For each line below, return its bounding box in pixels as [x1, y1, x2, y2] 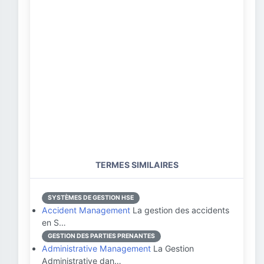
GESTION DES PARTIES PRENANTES [48, 232, 155, 240]
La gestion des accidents [130, 205, 229, 215]
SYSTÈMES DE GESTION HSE [48, 194, 134, 202]
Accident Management [42, 205, 130, 215]
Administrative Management [42, 243, 151, 253]
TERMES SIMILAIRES [95, 160, 179, 170]
